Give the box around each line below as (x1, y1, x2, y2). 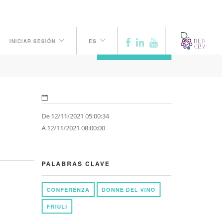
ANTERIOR (116, 46, 153, 54)
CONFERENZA (46, 186, 90, 193)
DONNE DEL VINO (101, 186, 156, 193)
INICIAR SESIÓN (9, 38, 55, 45)
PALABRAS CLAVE (41, 159, 110, 168)
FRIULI (46, 203, 67, 210)
